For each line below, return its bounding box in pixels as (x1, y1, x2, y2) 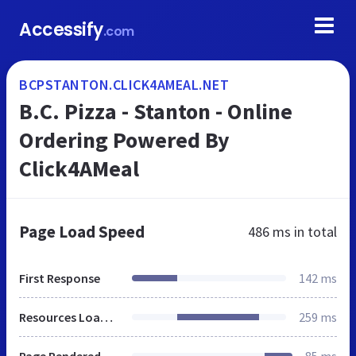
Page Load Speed (19, 221, 145, 242)
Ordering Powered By (19, 126, 230, 154)
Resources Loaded (100, 309, 113, 325)
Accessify (19, 17, 103, 42)
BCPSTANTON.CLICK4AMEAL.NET (19, 75, 229, 94)
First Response (19, 270, 100, 286)
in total (291, 222, 337, 241)
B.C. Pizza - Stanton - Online (19, 97, 292, 126)
